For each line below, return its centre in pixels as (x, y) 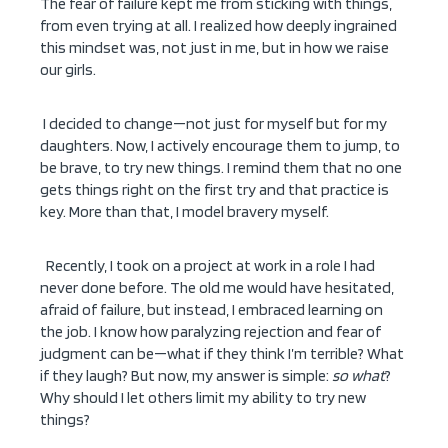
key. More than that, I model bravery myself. (184, 212)
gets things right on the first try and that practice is (214, 190)
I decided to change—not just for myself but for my (215, 124)
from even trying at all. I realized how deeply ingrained (218, 26)
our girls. (68, 70)
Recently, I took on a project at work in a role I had (210, 266)
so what (358, 376)
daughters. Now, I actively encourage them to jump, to (220, 146)
